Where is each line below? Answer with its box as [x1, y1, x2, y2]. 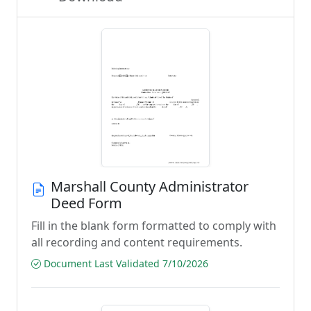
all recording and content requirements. [31, 235, 242, 250]
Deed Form [51, 194, 122, 212]
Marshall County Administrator [51, 177, 249, 196]
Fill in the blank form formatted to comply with [31, 218, 276, 233]
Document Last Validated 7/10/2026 [41, 257, 208, 270]
